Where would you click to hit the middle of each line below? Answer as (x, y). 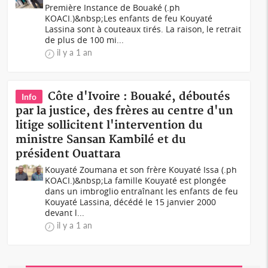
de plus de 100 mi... (85, 40)
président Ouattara (68, 154)
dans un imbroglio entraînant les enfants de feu (142, 191)
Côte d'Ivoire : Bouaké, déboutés (139, 97)
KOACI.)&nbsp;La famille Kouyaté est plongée (136, 180)
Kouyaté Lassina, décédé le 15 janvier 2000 (131, 202)
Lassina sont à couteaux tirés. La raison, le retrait (143, 29)
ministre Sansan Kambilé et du (101, 140)
